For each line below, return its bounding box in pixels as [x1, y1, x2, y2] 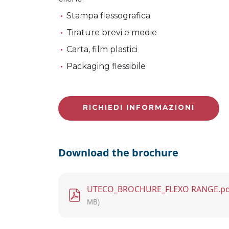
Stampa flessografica [66, 11, 150, 20]
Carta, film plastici [66, 44, 138, 54]
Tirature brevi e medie [66, 28, 157, 37]
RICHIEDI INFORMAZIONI [83, 103, 195, 111]
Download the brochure [58, 146, 178, 159]
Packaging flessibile [66, 61, 146, 71]
